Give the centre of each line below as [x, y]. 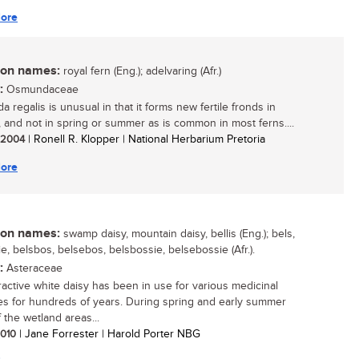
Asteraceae [33, 268]
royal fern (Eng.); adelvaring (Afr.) [141, 71]
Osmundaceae [41, 90]
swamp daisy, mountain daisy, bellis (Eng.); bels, [177, 234]
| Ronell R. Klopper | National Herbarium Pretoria [145, 139]
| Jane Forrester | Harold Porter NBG [108, 334]
